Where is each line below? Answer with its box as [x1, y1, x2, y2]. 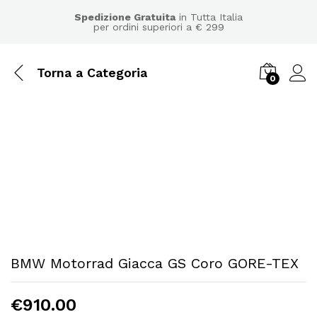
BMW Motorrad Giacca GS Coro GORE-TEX [11, 255, 299, 272]
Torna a [37, 64, 87, 80]
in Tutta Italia [175, 11, 243, 23]
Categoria [87, 64, 147, 80]
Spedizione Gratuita [74, 11, 175, 23]
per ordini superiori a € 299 [93, 21, 224, 33]
